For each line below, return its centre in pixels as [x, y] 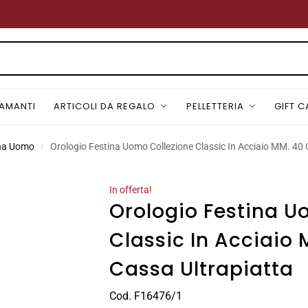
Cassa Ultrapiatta [201, 269]
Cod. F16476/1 [145, 296]
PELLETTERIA [215, 107]
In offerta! [130, 190]
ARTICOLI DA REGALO [105, 107]
